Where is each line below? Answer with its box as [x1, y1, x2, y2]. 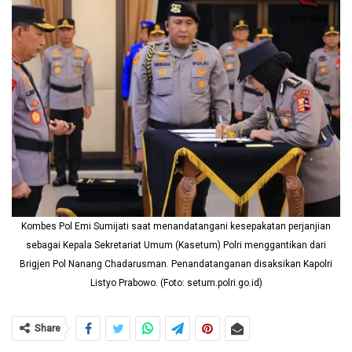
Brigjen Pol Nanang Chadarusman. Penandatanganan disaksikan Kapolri [20, 258, 332, 269]
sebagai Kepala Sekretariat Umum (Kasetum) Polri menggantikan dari [26, 239, 326, 251]
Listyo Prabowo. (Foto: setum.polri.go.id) [90, 277, 262, 288]
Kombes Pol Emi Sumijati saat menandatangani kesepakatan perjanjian [21, 220, 331, 232]
